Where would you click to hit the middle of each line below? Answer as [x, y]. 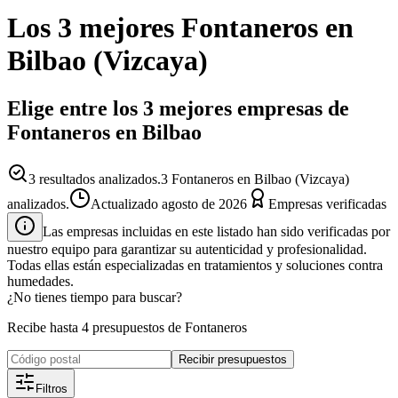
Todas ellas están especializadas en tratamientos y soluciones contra [195, 265]
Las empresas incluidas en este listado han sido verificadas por [216, 231]
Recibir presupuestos [233, 359]
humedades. [40, 281]
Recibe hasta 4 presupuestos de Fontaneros [127, 327]
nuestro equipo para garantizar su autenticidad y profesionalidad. [187, 249]
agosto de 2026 [204, 203]
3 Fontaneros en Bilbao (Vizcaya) [255, 179]
